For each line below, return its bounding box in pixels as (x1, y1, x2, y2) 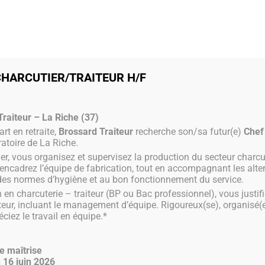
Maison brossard (1, 15, 72, 27)
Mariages (127, 15, 166, 27)
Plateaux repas (166, 15, 228, 27)
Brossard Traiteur (58, 126, 133, 137)
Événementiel (72, 15, 127, 27)
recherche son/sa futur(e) (132, 126, 244, 137)
